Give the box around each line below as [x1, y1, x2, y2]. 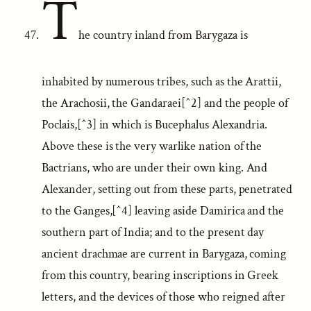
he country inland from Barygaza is [78, 27, 248, 43]
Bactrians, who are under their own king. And [42, 160, 268, 176]
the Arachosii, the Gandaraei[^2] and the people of [42, 95, 289, 111]
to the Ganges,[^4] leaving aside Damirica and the [42, 203, 285, 219]
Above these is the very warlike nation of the [42, 138, 262, 154]
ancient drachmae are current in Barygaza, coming [42, 246, 287, 262]
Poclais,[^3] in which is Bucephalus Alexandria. [42, 117, 268, 133]
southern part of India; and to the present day [42, 224, 264, 240]
